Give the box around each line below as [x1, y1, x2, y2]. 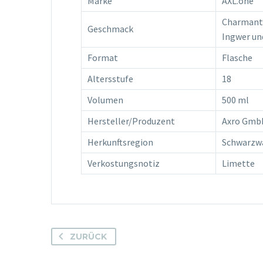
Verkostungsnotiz [87, 157, 160, 169]
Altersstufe [87, 72, 133, 85]
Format [87, 51, 118, 63]
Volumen [87, 93, 123, 106]
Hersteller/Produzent [87, 114, 175, 127]
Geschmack [87, 22, 133, 35]
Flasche [222, 51, 252, 63]
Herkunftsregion [87, 136, 153, 148]
